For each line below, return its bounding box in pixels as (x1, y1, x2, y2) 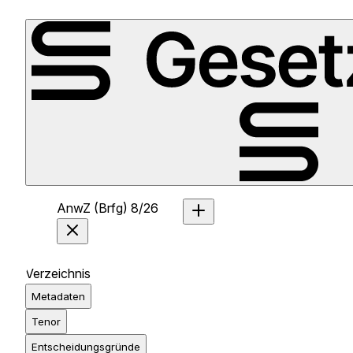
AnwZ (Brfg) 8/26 (57, 200, 158, 216)
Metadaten (32, 290, 85, 303)
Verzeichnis (25, 266, 91, 281)
